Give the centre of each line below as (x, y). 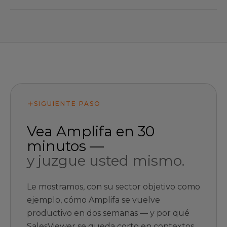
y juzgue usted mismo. (106, 161)
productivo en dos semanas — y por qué (108, 213)
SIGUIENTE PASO (67, 104)
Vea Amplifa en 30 (91, 131)
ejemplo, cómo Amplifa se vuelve (93, 200)
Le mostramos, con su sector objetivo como (113, 187)
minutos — (65, 146)
